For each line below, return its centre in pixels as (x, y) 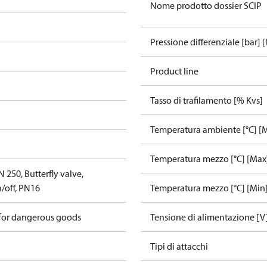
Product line (174, 71)
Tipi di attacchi (179, 246)
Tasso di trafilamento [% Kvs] (207, 100)
